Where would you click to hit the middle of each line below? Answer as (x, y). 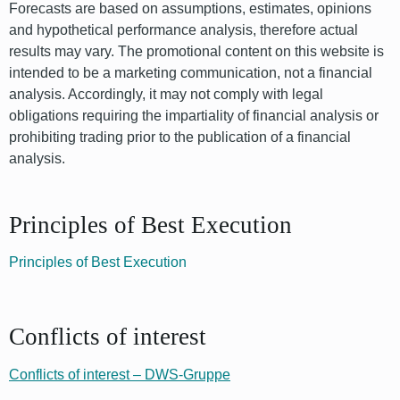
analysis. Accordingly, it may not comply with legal (166, 94)
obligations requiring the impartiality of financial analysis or (194, 115)
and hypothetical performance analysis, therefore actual (183, 29)
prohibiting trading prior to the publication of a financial (180, 137)
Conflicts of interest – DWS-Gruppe (120, 374)
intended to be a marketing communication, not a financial (191, 72)
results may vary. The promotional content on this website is (196, 51)
